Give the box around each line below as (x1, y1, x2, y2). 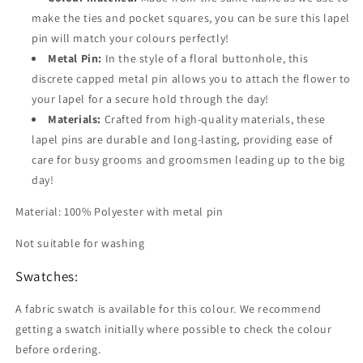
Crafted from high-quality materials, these (101, 112, 326, 126)
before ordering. (15, 342, 101, 357)
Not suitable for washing (15, 236, 145, 250)
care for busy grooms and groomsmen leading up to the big (32, 152, 345, 167)
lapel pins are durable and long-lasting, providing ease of (32, 132, 333, 147)
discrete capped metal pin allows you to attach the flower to (32, 71, 352, 86)
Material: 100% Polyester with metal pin (15, 204, 224, 219)
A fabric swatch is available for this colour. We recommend (15, 301, 322, 316)
